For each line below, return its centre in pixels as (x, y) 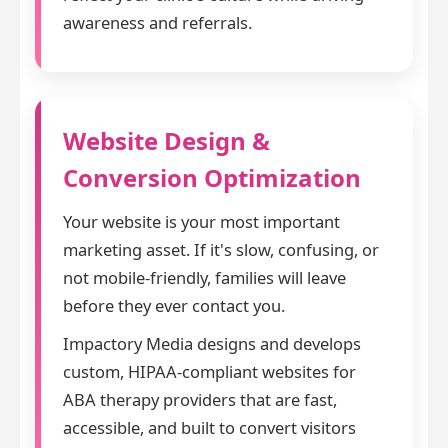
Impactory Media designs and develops (212, 344)
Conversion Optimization (212, 178)
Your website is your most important (201, 222)
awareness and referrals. (157, 23)
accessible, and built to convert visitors (209, 428)
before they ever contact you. (174, 306)
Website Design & (166, 141)
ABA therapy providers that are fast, (200, 400)
